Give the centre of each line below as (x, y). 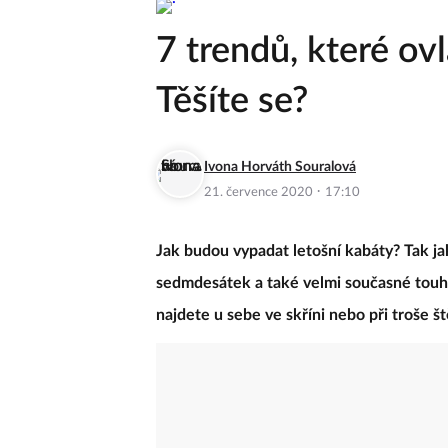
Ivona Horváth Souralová (280, 183)
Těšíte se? (232, 117)
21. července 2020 (260, 208)
